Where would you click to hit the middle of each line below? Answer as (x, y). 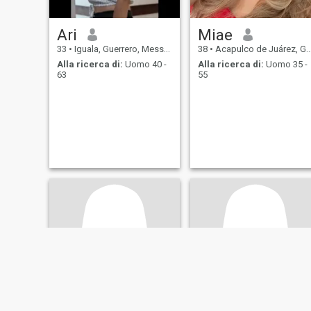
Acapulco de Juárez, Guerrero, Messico (259, 49)
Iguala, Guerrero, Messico (118, 49)
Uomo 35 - (285, 65)
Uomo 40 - (144, 65)
